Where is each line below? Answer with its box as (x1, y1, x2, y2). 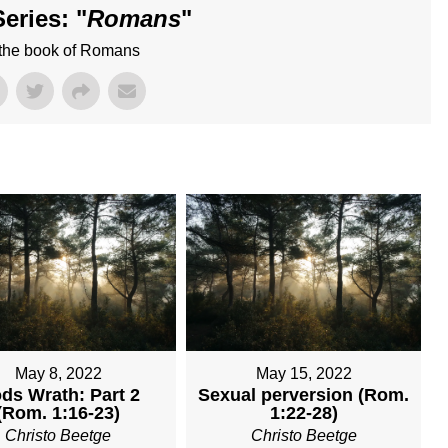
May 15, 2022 (255, 365, 352, 383)
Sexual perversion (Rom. (198, 385, 409, 406)
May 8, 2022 (14, 365, 102, 383)
